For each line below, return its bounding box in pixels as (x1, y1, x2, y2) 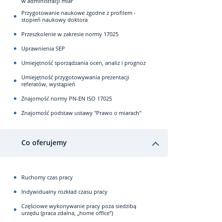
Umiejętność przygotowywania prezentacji (21, 73, 129, 81)
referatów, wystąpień (21, 80, 75, 88)
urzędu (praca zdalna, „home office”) (21, 209, 113, 217)
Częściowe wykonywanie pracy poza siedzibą (21, 202, 136, 210)
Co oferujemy (21, 138, 67, 147)
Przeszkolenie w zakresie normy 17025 (21, 30, 118, 38)
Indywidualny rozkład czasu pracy (21, 187, 108, 195)
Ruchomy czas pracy (21, 173, 73, 181)
